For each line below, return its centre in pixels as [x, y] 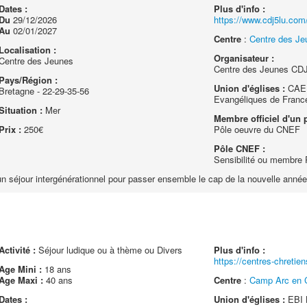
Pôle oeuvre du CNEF [257, 129]
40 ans [58, 280]
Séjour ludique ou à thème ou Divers [109, 250]
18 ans [56, 269]
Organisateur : [244, 58]
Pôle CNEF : [240, 148]
